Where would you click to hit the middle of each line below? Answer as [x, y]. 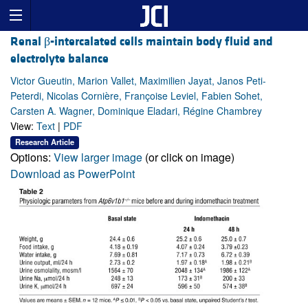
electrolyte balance [59, 59]
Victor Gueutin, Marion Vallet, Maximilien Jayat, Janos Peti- [138, 81]
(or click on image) [188, 157]
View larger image [98, 157]
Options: [32, 157]
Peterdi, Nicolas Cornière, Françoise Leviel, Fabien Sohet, [136, 96]
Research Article [45, 142]
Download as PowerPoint [73, 173]
